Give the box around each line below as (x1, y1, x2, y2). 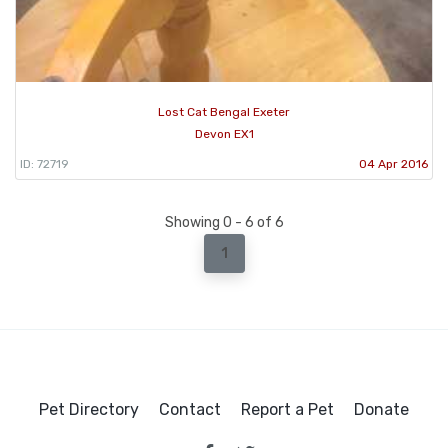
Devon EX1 (194, 126, 254, 141)
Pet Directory (39, 399, 139, 419)
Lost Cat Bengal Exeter (158, 104, 290, 119)
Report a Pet (241, 399, 334, 419)
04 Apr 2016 (359, 156, 428, 171)
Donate (354, 399, 409, 419)
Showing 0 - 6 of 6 (164, 213, 284, 231)
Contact (159, 399, 221, 419)
